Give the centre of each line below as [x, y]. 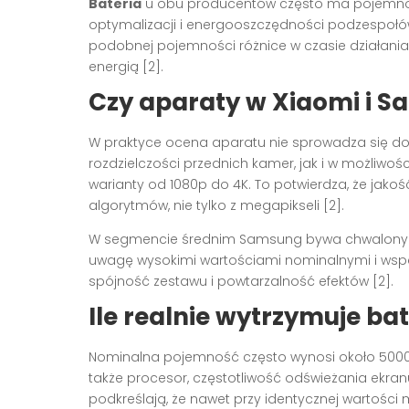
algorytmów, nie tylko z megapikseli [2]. [216, 206]
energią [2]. [126, 67]
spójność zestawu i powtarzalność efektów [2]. [241, 282]
